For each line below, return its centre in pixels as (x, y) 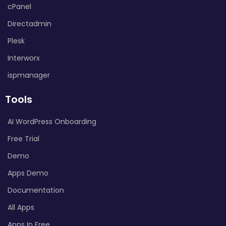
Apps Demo (28, 173)
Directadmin (30, 23)
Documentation (36, 190)
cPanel (19, 6)
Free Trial (23, 138)
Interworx (24, 58)
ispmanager (29, 75)
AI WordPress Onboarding (52, 121)
